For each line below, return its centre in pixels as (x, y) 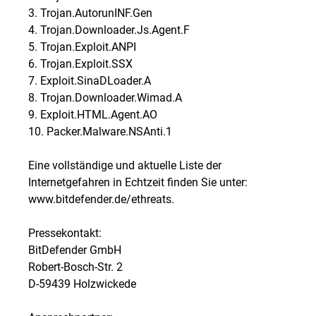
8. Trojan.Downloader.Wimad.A (105, 97)
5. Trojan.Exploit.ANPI (82, 46)
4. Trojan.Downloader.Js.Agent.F (109, 29)
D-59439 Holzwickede (82, 283)
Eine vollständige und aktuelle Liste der (125, 165)
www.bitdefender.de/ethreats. (101, 199)
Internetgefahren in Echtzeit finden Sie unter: (138, 182)
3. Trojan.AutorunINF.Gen (90, 12)
